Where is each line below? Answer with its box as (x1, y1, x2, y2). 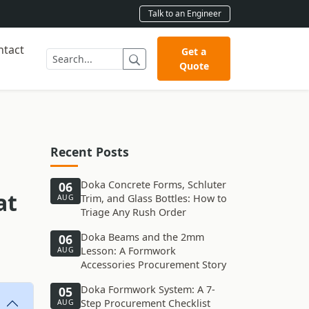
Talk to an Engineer (148, 8, 221, 19)
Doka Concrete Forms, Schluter (81, 178, 226, 191)
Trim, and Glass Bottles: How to (81, 192, 227, 205)
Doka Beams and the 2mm (81, 230, 204, 243)
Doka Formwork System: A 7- (81, 283, 215, 296)
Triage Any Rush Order (81, 206, 186, 219)
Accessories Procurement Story (81, 258, 226, 271)
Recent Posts (50, 143, 129, 160)
